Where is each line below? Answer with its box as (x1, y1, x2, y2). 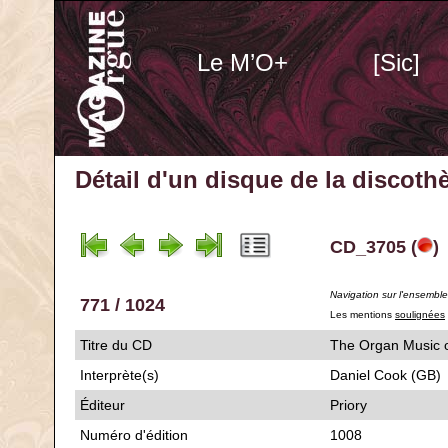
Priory (330, 397, 367, 413)
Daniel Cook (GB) (330, 367, 441, 383)
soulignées (395, 309, 445, 320)
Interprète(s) (80, 367, 159, 383)
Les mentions (330, 309, 395, 320)
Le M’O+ (196, 49, 288, 76)
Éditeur (80, 397, 125, 413)
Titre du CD (80, 337, 152, 353)
